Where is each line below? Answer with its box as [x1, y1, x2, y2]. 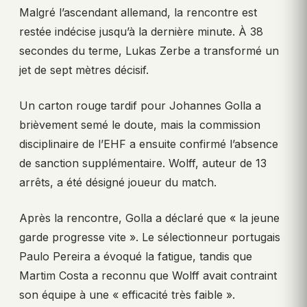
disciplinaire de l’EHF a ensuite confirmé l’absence [19, 136, 278, 151]
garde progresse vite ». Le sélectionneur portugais [19, 230, 280, 244]
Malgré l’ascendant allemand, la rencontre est [19, 5, 257, 19]
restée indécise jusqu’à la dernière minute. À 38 [19, 24, 263, 38]
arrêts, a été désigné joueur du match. [19, 175, 217, 189]
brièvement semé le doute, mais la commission [19, 117, 260, 132]
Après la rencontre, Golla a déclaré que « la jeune [19, 210, 280, 225]
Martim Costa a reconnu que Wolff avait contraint [19, 268, 277, 282]
